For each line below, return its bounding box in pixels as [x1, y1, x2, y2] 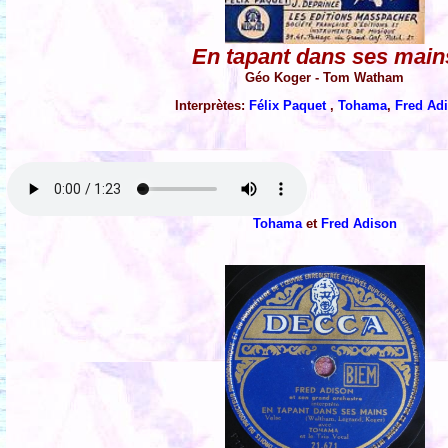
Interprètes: [175, 98, 249, 114]
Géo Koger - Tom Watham [245, 70, 405, 86]
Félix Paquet [249, 98, 330, 114]
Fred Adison [321, 216, 397, 232]
